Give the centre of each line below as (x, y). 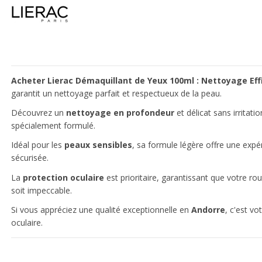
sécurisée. (30, 158)
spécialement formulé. (53, 126)
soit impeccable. (42, 190)
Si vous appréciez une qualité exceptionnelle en (101, 209)
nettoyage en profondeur (120, 113)
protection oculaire (63, 177)
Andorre (208, 209)
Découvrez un (39, 113)
